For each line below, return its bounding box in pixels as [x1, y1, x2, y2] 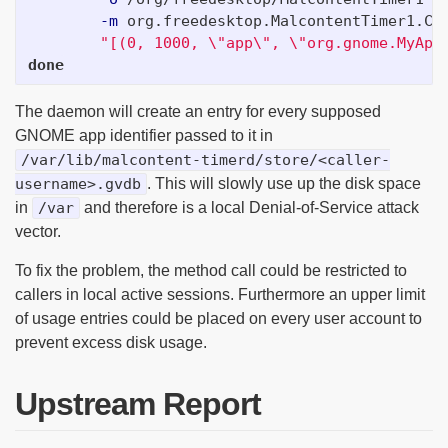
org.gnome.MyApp [307, 33, 442, 52]
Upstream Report [15, 385, 261, 422]
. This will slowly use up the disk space [147, 174, 421, 192]
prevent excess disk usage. [15, 333, 207, 351]
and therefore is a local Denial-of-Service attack [80, 198, 419, 216]
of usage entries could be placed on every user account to [15, 309, 422, 327]
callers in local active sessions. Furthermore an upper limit [15, 285, 425, 303]
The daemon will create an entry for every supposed [15, 102, 381, 120]
